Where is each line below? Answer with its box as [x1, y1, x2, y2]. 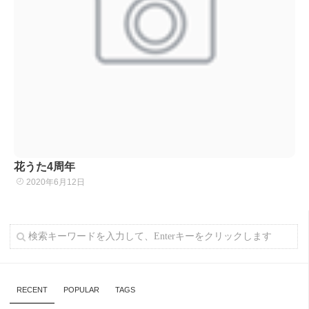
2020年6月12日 [24, 177, 85, 187]
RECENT [17, 286, 48, 294]
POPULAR [63, 286, 99, 294]
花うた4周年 [14, 161, 75, 172]
